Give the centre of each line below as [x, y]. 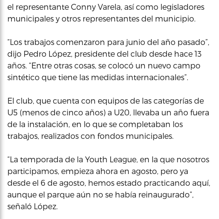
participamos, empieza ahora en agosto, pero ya [98, 171]
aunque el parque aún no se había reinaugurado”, [100, 194]
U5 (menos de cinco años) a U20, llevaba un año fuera [108, 112]
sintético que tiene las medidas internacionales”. [98, 77]
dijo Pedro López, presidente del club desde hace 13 [104, 53]
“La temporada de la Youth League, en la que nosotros [108, 159]
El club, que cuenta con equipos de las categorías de [106, 100]
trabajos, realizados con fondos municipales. [90, 135]
